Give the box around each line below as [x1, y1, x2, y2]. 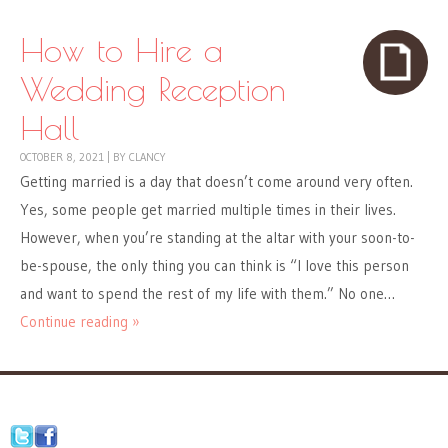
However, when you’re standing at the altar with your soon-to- [20, 228, 415, 248]
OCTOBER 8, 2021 [20, 150, 104, 165]
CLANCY [129, 150, 166, 165]
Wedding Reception [20, 69, 286, 109]
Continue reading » [20, 312, 140, 332]
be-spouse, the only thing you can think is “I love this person [20, 256, 409, 276]
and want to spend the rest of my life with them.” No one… [20, 284, 395, 304]
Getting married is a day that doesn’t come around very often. [20, 172, 413, 192]
